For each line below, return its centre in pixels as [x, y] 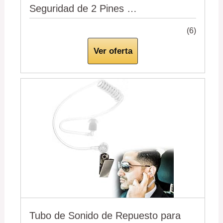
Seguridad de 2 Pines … [83, 8]
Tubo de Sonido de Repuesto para [105, 216]
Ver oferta [113, 51]
